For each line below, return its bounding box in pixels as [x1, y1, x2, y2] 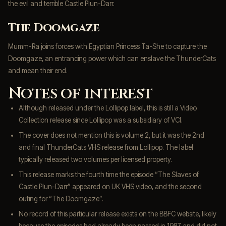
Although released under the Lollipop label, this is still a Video [19, 103, 197, 112]
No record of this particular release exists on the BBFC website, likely [19, 209, 217, 218]
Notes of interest [8, 83, 153, 104]
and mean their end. [8, 66, 68, 75]
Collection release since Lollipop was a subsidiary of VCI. [19, 116, 183, 124]
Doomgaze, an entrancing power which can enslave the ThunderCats [8, 54, 216, 63]
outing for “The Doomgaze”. [19, 194, 104, 203]
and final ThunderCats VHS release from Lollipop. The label [19, 143, 194, 151]
